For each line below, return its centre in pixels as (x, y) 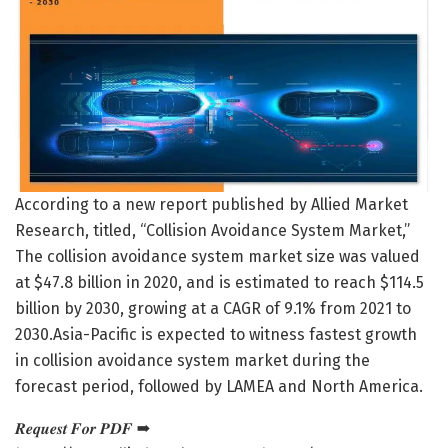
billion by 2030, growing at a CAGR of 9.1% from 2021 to (213, 308)
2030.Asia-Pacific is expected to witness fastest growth (216, 334)
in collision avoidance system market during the (192, 360)
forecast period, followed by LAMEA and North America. (219, 386)
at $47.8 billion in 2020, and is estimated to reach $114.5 (219, 282)
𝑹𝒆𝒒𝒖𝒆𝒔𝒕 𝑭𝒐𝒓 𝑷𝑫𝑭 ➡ (82, 428)
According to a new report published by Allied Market (211, 204)
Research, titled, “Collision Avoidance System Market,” (212, 230)
